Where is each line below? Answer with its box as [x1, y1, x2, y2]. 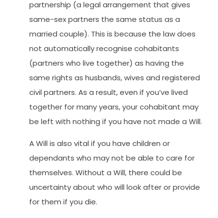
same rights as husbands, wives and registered [29, 73, 200, 83]
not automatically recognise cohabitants [29, 43, 179, 54]
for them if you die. [29, 196, 97, 207]
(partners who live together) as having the [29, 58, 184, 69]
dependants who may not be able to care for [29, 152, 195, 163]
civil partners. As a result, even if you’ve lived [29, 87, 188, 98]
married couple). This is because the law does [29, 29, 196, 39]
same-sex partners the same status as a [29, 14, 180, 25]
